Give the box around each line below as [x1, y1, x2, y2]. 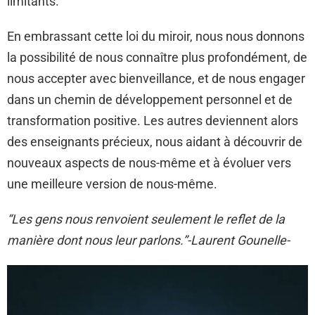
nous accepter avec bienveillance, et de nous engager [7, 71, 305, 86]
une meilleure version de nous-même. [7, 176, 217, 191]
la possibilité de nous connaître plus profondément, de [7, 50, 307, 65]
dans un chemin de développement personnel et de [7, 92, 292, 107]
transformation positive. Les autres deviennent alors [7, 113, 298, 128]
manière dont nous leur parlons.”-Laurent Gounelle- [7, 233, 290, 247]
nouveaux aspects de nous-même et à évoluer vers [7, 155, 291, 170]
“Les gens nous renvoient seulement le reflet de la [7, 212, 285, 226]
